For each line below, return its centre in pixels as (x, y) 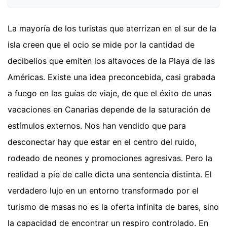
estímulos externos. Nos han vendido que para (97, 125)
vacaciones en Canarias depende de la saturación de (109, 109)
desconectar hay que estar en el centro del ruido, (102, 142)
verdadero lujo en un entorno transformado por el (103, 190)
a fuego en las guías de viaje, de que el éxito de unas (109, 93)
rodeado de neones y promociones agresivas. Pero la (110, 158)
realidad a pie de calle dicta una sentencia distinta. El (110, 174)
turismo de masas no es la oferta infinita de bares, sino (113, 206)
